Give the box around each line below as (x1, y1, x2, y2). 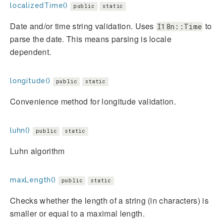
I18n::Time (157, 21, 202, 31)
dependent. (10, 46, 52, 57)
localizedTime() (10, 1, 68, 9)
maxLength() (10, 175, 56, 184)
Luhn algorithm (10, 145, 65, 157)
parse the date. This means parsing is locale (10, 33, 172, 45)
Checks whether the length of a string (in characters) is (10, 194, 209, 206)
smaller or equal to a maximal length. (10, 207, 145, 219)
